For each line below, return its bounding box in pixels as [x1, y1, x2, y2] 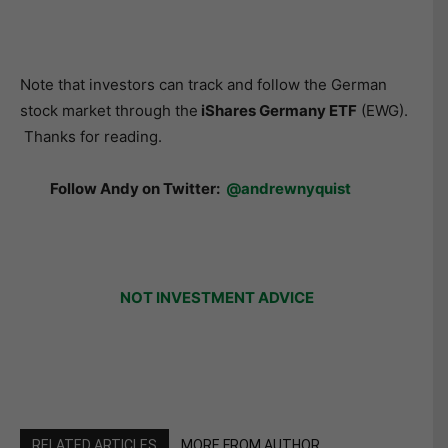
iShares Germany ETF [198, 101, 357, 121]
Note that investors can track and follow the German [20, 75, 387, 95]
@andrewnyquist [226, 179, 351, 199]
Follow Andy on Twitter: [50, 179, 226, 199]
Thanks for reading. [20, 127, 162, 147]
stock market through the [20, 101, 198, 121]
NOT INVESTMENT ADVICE [119, 288, 314, 308]
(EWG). [357, 101, 408, 121]
